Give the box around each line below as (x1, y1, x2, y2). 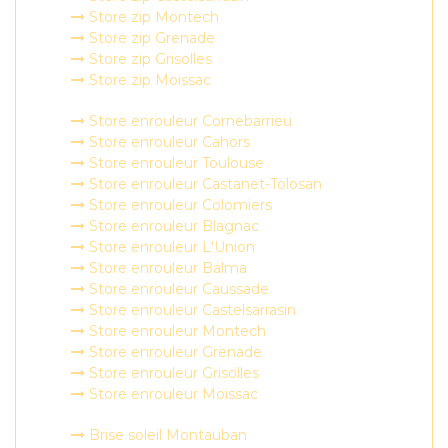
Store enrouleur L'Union (85, 238, 255, 256)
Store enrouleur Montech (85, 322, 266, 340)
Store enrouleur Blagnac (85, 217, 259, 235)
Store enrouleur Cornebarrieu (85, 112, 292, 130)
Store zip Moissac (85, 71, 211, 89)
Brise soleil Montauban (85, 426, 247, 444)
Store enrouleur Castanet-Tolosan (85, 175, 322, 193)
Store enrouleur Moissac (85, 385, 258, 403)
